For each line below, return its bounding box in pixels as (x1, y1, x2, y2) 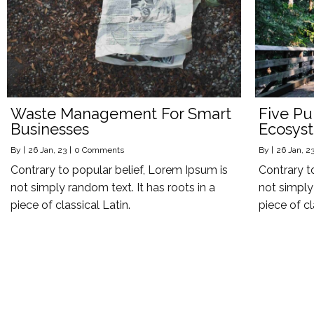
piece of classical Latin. (11, 198, 130, 212)
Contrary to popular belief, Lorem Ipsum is (11, 163, 228, 177)
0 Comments (74, 144, 124, 155)
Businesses (11, 119, 89, 138)
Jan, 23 (40, 144, 67, 155)
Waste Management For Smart (11, 104, 231, 123)
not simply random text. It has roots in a (11, 180, 215, 194)
